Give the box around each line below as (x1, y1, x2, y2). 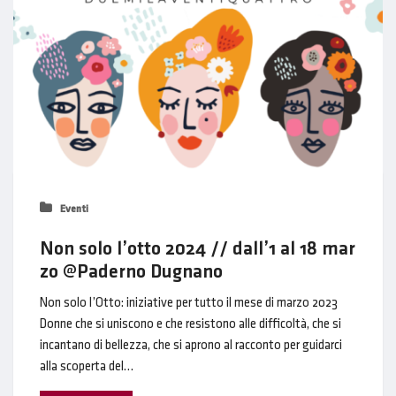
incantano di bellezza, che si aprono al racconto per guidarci (40, 339, 342, 352)
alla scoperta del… (40, 360, 133, 373)
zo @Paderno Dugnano (40, 262, 223, 281)
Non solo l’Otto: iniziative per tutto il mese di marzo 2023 (40, 296, 338, 309)
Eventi (57, 203, 88, 214)
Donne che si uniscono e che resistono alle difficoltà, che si (40, 317, 341, 331)
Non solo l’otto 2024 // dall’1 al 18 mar (40, 239, 355, 258)
